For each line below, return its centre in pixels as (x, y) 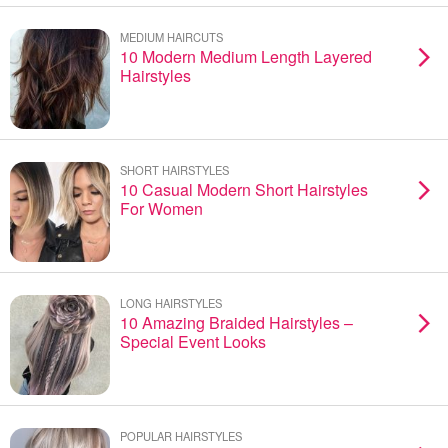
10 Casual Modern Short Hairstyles (244, 189)
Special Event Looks (193, 341)
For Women (161, 208)
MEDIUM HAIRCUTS (171, 37)
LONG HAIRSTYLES (171, 303)
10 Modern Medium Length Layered (246, 56)
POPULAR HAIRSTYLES (181, 436)
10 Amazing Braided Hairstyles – (236, 322)
